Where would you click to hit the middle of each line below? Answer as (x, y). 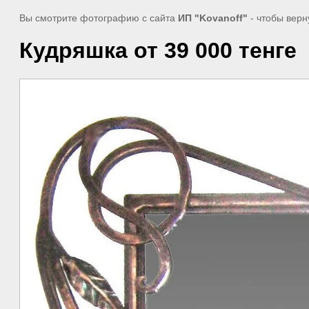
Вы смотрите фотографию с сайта (99, 18)
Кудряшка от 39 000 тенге (158, 51)
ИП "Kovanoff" (213, 18)
